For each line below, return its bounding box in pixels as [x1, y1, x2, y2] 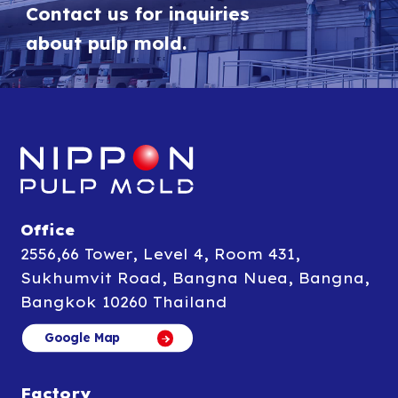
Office [20, 221, 76, 240]
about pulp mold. [25, 30, 187, 54]
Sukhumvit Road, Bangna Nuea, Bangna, [20, 269, 370, 288]
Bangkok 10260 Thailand [20, 293, 227, 312]
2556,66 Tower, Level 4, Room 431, [20, 245, 300, 264]
